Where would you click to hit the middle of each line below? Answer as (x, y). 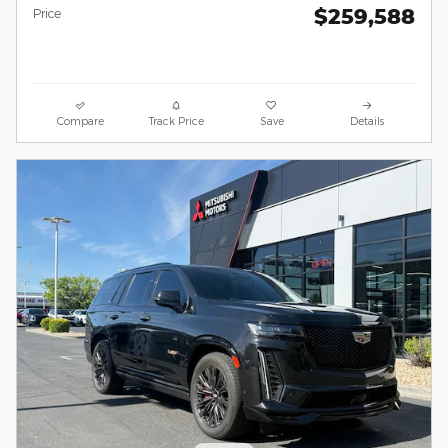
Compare (81, 120)
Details (367, 120)
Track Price (176, 120)
